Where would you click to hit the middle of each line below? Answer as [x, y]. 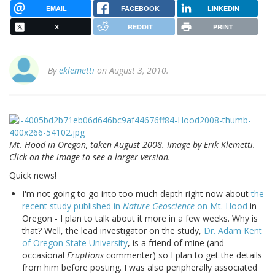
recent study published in [72, 206]
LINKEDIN [223, 8]
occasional [45, 255]
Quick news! [33, 176]
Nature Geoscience [159, 206]
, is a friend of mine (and [176, 243]
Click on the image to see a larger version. [90, 157]
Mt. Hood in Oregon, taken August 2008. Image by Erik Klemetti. [132, 145]
